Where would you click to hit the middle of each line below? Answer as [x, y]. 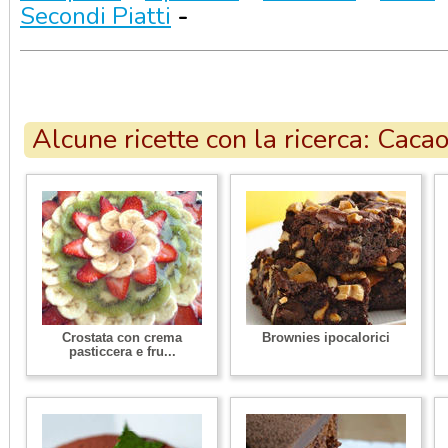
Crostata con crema [122, 337]
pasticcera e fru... [122, 351]
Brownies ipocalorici [326, 337]
